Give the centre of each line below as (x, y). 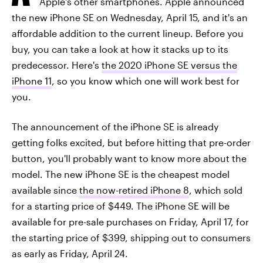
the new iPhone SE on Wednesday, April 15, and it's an (130, 17)
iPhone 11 (32, 81)
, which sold (216, 190)
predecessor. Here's (57, 65)
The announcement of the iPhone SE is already (115, 127)
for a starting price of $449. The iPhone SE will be (121, 206)
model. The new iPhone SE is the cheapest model (121, 174)
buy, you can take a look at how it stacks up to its (120, 49)
